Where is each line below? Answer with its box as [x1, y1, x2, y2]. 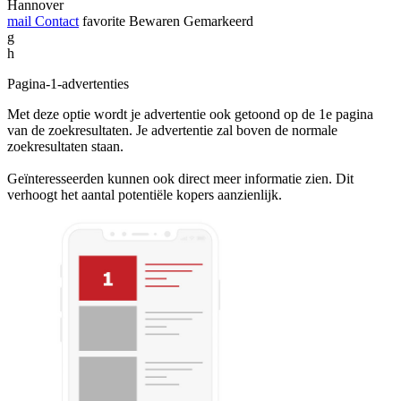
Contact [31, 13, 79, 29]
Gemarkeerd [183, 13, 253, 29]
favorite [82, 13, 125, 29]
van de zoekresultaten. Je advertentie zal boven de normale [7, 122, 337, 138]
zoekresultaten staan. [7, 138, 124, 154]
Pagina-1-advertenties [7, 75, 129, 91]
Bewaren [129, 13, 180, 29]
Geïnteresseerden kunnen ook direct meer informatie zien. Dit [7, 170, 354, 186]
